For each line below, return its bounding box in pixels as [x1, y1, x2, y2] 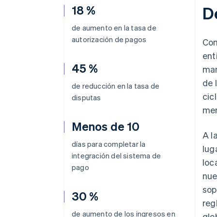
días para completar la [72, 139, 146, 149]
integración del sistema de [72, 151, 161, 160]
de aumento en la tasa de [72, 23, 156, 32]
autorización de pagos [72, 34, 147, 44]
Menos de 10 [72, 119, 140, 134]
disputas [72, 93, 101, 102]
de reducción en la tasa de [72, 81, 160, 91]
